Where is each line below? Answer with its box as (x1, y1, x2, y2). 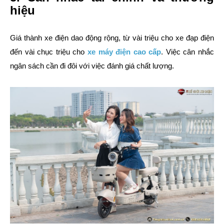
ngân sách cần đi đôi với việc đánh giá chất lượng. (10, 61, 174, 70)
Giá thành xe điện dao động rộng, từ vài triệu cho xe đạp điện (10, 33, 214, 42)
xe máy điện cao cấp (87, 47, 161, 56)
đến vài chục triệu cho (10, 47, 87, 56)
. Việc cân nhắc (161, 47, 214, 56)
